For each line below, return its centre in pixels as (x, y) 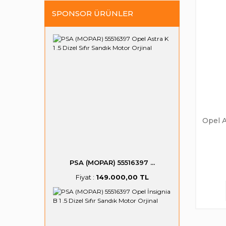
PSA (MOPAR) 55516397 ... (112, 162)
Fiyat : (86, 177)
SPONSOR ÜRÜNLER (93, 13)
